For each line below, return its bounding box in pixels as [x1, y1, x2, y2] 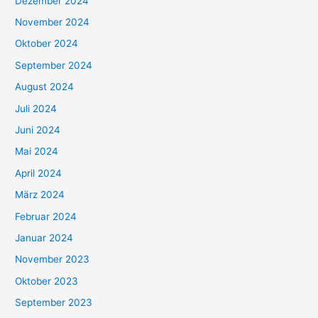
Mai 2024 [15, 146, 59, 158]
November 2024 [15, 16, 90, 28]
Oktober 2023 [15, 275, 79, 287]
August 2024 [15, 81, 75, 93]
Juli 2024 [15, 102, 57, 114]
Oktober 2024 [15, 38, 79, 50]
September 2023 [15, 297, 93, 309]
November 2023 [15, 253, 90, 265]
